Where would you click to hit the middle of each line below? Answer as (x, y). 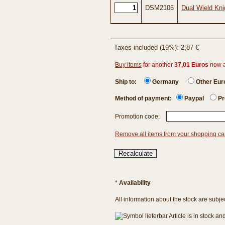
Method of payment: (146, 98)
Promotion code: (138, 117)
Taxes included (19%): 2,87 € (156, 47)
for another (158, 65)
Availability (135, 183)
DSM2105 (159, 8)
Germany (165, 82)
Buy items (128, 65)
